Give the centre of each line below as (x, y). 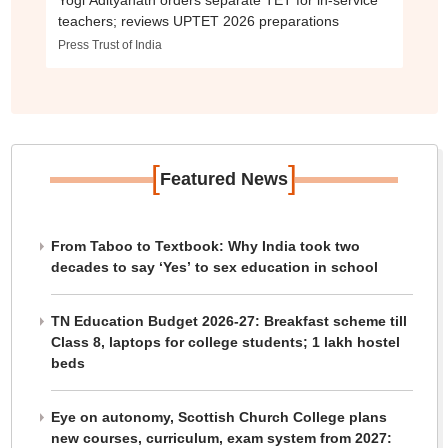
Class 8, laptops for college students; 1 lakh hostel (225, 342)
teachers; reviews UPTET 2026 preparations (198, 21)
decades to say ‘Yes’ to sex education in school (214, 267)
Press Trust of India (109, 45)
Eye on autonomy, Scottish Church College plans (218, 417)
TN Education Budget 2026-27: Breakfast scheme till (228, 321)
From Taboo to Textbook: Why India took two (205, 246)
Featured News (224, 179)
